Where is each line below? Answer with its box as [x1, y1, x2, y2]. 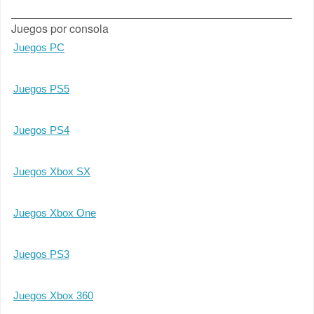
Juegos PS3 [13, 248, 69, 260]
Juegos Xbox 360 [13, 289, 93, 301]
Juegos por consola [11, 20, 109, 36]
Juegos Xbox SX [13, 165, 90, 177]
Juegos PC [13, 41, 64, 53]
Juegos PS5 [13, 83, 69, 95]
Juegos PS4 [13, 124, 69, 136]
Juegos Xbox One [13, 207, 96, 219]
